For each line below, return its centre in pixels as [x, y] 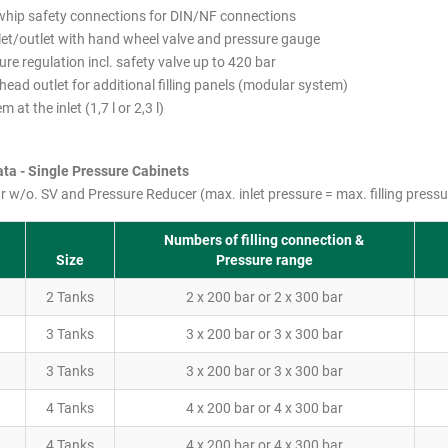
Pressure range [264, 260]
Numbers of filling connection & [264, 240]
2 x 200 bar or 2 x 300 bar [264, 297]
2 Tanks [69, 297]
